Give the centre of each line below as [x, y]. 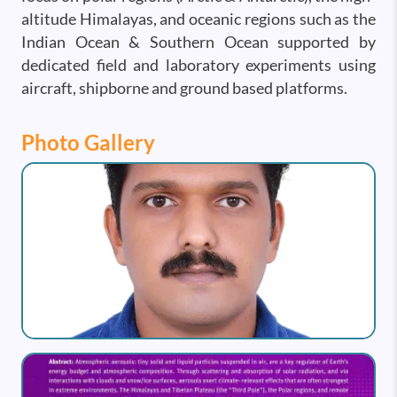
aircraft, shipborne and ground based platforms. [184, 88]
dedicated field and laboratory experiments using [198, 65]
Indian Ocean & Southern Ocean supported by [198, 42]
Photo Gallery [88, 142]
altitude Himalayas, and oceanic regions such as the [198, 19]
